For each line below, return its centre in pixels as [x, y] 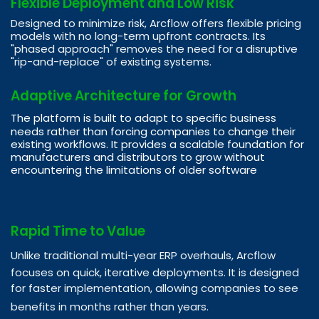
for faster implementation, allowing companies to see [155, 288]
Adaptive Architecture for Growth [124, 95]
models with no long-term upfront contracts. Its [138, 36]
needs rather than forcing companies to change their [153, 131]
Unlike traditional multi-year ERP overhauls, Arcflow [143, 255]
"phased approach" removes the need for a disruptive [154, 48]
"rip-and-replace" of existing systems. [111, 61]
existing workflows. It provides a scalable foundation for [157, 144]
